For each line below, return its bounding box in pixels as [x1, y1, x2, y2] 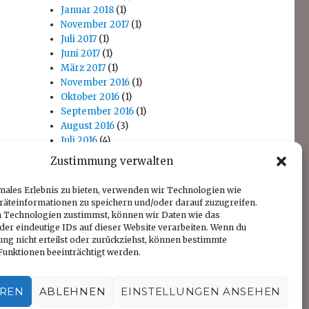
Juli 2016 [61, 134, 98, 146]
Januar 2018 [61, 4, 114, 16]
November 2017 [61, 19, 130, 30]
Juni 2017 [61, 48, 101, 59]
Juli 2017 [61, 33, 97, 45]
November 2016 [61, 77, 130, 88]
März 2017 [61, 62, 106, 74]
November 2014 [61, 163, 131, 175]
